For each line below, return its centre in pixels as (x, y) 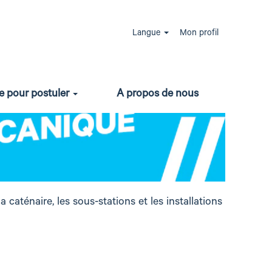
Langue (147, 34)
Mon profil (199, 34)
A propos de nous (158, 95)
